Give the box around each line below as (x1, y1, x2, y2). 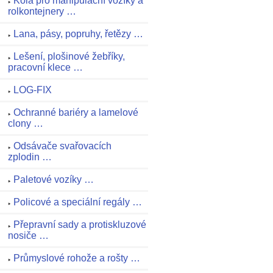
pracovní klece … (8, 62, 83, 73)
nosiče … (8, 230, 49, 241)
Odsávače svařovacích (13, 141, 112, 152)
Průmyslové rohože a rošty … (13, 253, 140, 264)
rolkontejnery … (8, 6, 76, 17)
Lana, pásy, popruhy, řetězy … (13, 29, 143, 40)
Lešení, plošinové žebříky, (13, 51, 125, 62)
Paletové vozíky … (13, 174, 94, 185)
